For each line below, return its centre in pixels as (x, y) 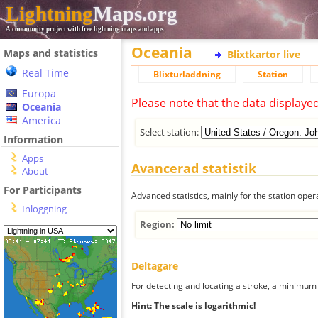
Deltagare (155, 265)
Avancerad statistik (194, 169)
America (42, 120)
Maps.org (135, 13)
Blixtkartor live (264, 54)
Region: (159, 224)
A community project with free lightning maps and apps (85, 29)
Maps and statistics (51, 53)
